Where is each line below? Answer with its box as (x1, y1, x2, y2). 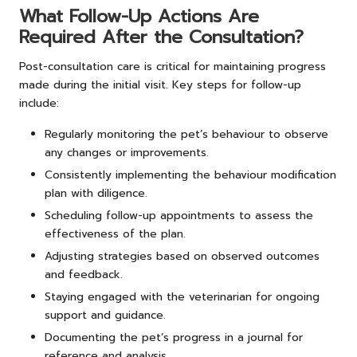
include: (19, 94, 59, 112)
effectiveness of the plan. (45, 225, 186, 242)
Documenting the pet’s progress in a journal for (45, 329, 303, 347)
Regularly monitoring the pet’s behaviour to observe (45, 125, 328, 143)
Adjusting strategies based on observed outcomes (45, 248, 320, 265)
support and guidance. (45, 307, 166, 324)
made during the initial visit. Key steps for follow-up (19, 76, 301, 93)
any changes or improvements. (45, 143, 209, 161)
